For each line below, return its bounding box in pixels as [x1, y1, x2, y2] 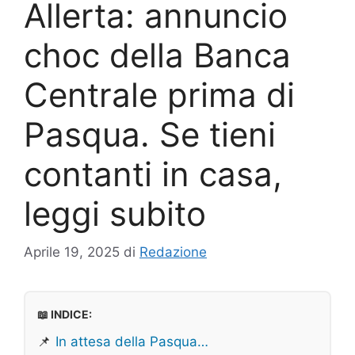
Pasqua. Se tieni [24, 113, 276, 155]
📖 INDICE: [37, 307, 92, 322]
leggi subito [24, 193, 206, 234]
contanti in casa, [24, 153, 282, 194]
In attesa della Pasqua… [55, 334, 208, 350]
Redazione [139, 244, 207, 261]
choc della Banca [24, 34, 291, 75]
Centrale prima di [24, 74, 295, 115]
